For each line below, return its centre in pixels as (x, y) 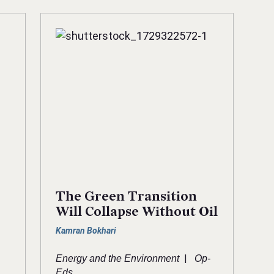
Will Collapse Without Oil (136, 212)
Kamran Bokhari (86, 231)
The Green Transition (126, 197)
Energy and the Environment (117, 259)
